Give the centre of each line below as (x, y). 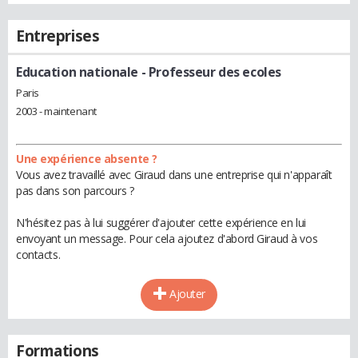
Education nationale (78, 72)
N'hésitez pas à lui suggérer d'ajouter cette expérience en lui (161, 222)
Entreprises (58, 36)
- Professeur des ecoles (210, 72)
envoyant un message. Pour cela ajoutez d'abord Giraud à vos (167, 238)
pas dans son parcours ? (75, 190)
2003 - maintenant (56, 111)
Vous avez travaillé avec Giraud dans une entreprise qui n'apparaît (174, 174)
